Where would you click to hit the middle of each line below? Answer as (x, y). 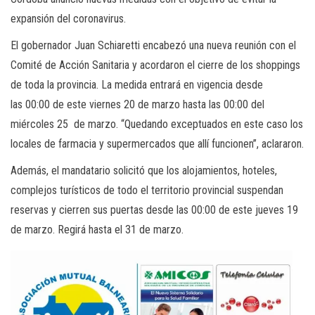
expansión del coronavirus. (68, 19)
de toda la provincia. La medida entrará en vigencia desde (137, 85)
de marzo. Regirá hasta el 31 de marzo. (97, 230)
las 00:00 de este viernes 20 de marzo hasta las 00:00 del (137, 105)
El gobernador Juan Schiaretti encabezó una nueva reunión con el (153, 46)
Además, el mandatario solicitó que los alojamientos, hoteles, (144, 171)
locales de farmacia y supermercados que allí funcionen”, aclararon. (157, 144)
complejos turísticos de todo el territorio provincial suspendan (147, 191)
